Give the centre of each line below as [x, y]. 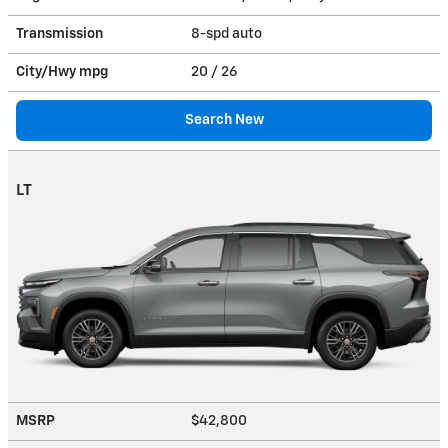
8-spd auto [228, 33]
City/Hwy [47, 71]
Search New [224, 119]
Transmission [59, 33]
